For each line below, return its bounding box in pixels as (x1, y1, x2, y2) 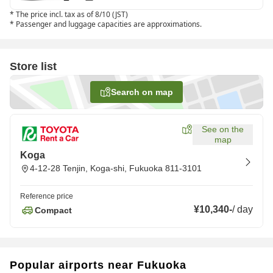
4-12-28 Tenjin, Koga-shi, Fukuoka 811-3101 (30, 163, 202, 173)
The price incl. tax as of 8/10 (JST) (16, 9, 128, 19)
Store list (10, 60, 57, 73)
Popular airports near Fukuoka (10, 259, 186, 271)
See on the (202, 124, 244, 134)
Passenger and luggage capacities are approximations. (16, 19, 202, 29)
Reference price (20, 192, 73, 200)
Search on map (111, 87, 173, 97)
